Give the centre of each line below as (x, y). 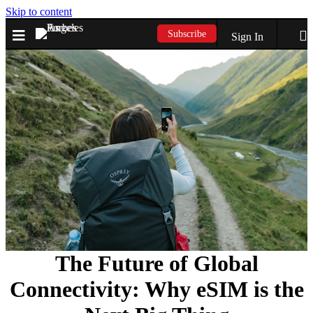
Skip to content (39, 12)
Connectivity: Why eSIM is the (156, 289)
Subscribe (187, 34)
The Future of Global (156, 263)
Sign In (248, 37)
